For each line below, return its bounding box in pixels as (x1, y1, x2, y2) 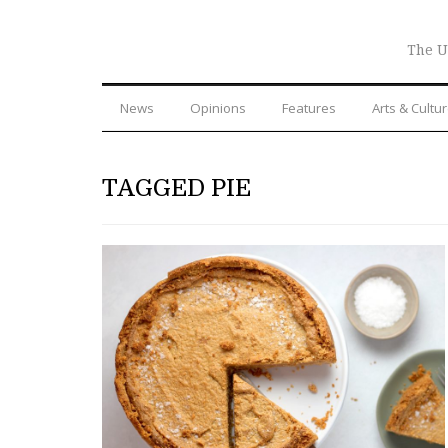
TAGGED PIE (102, 173, 251, 202)
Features (282, 98, 336, 117)
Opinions (190, 98, 246, 117)
